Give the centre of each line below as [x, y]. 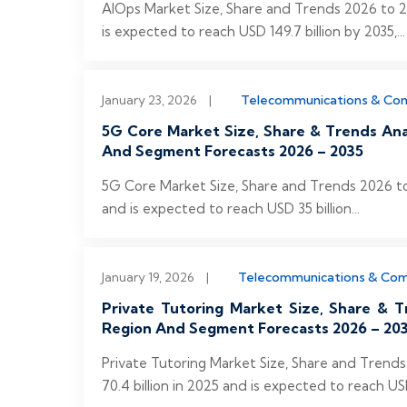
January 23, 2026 [149, 100]
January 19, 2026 [148, 277]
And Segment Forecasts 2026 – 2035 [233, 151]
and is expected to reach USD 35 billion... [231, 208]
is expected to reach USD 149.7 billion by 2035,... [253, 31]
